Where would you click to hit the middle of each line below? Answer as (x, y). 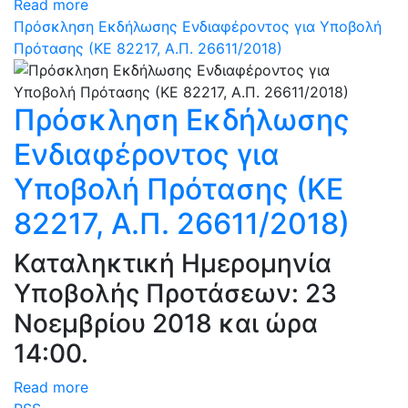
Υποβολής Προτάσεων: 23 (175, 293)
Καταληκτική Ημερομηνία (173, 263)
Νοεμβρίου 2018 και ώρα (166, 323)
